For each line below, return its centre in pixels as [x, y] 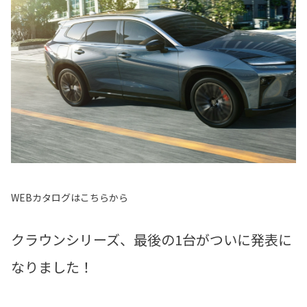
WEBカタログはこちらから [70, 197]
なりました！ [52, 267]
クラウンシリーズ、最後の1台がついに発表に [151, 239]
